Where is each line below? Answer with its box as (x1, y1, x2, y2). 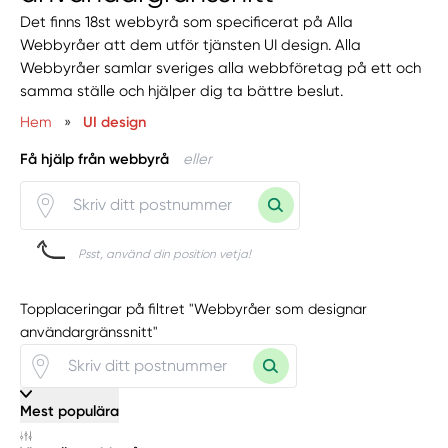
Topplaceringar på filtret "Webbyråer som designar (20, 300, 368, 319)
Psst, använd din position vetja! (78, 246, 252, 261)
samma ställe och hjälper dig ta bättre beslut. (20, 82, 344, 101)
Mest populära (20, 402, 120, 421)
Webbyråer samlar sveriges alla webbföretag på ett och (20, 59, 422, 78)
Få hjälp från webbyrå (20, 149, 170, 168)
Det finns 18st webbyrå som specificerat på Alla (20, 13, 354, 32)
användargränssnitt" (20, 323, 159, 342)
